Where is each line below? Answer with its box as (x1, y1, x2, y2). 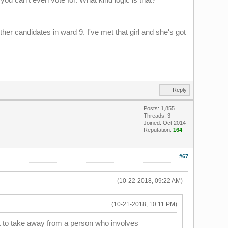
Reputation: (143, 126, 173, 133)
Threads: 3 (143, 112, 170, 119)
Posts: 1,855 (143, 105, 175, 111)
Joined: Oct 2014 (143, 119, 186, 126)
